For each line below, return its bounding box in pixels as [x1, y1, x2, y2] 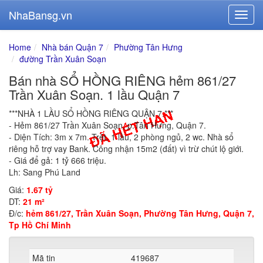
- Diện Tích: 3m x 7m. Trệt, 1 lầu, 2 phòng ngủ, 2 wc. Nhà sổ [9, 131, 234, 143]
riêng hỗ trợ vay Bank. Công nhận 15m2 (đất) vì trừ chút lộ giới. [9, 143, 244, 154]
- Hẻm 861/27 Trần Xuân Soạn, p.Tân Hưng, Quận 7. [9, 119, 206, 131]
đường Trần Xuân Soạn [19, 53, 106, 65]
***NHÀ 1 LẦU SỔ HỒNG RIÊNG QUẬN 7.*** [9, 107, 173, 119]
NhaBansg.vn [9, 7, 72, 22]
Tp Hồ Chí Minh [9, 219, 71, 231]
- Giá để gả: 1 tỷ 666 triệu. [9, 154, 106, 166]
